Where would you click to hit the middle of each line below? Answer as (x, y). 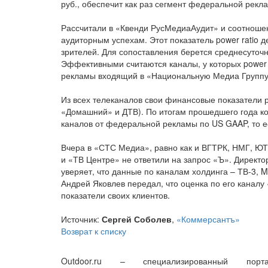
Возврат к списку (94, 231)
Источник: (81, 219)
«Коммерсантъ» (208, 219)
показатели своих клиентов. (115, 195)
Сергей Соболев (137, 219)
